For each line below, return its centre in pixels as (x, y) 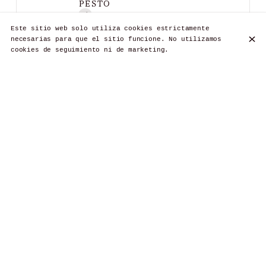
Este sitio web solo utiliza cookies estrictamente (110, 29)
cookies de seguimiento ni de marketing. (90, 50)
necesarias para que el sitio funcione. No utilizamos (116, 39)
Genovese (95, 41)
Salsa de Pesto (107, 30)
